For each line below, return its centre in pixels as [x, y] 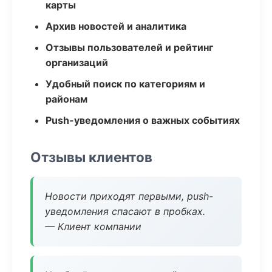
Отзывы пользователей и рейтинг [129, 47]
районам [66, 99]
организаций [77, 63]
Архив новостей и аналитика [116, 26]
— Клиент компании [93, 226]
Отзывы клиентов [91, 157]
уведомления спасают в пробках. [125, 211]
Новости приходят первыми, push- [129, 196]
